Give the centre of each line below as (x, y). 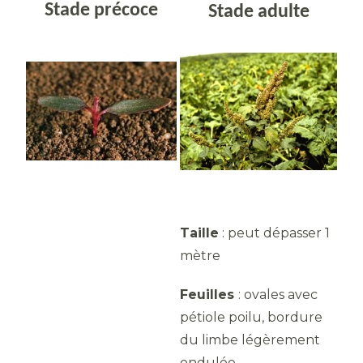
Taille (199, 233)
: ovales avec (278, 295)
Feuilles (209, 295)
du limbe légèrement (250, 340)
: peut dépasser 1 (274, 233)
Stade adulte (258, 12)
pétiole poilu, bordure (251, 317)
